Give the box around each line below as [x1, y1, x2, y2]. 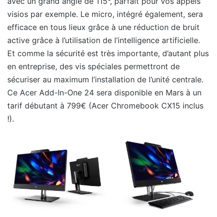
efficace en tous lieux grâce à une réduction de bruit [7, 22, 200, 32]
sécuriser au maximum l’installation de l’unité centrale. [7, 74, 203, 84]
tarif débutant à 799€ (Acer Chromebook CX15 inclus [7, 100, 203, 110]
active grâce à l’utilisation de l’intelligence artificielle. [7, 35, 200, 45]
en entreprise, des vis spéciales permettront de [7, 61, 180, 71]
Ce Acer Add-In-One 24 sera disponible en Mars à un [7, 87, 201, 97]
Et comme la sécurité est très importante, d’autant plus [7, 48, 209, 58]
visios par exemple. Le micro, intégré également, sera [7, 9, 203, 19]
